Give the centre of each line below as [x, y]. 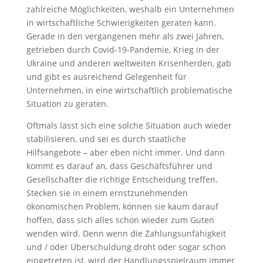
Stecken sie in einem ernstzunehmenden [107, 193]
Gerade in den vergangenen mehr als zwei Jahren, [125, 36]
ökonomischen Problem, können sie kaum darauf [122, 206]
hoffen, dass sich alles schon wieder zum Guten [120, 220]
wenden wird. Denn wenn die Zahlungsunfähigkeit [126, 233]
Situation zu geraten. [67, 103]
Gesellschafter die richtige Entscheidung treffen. [122, 179]
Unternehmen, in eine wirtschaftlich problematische [129, 90]
